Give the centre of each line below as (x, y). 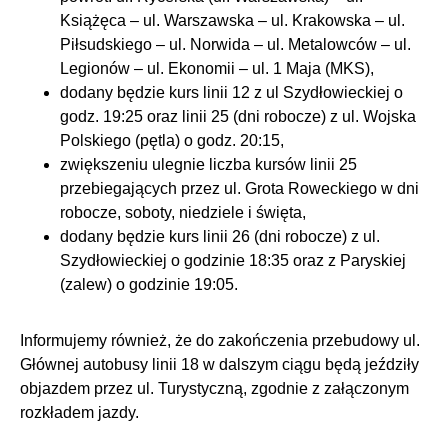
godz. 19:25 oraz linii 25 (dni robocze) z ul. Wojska (238, 117)
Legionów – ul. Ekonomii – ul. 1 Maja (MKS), (217, 69)
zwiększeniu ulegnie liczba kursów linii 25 (208, 165)
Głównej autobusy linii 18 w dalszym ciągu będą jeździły (219, 365)
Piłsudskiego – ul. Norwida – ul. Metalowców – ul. (235, 45)
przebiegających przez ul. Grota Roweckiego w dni (239, 189)
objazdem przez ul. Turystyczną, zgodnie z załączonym (214, 389)
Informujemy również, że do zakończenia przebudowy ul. (220, 341)
